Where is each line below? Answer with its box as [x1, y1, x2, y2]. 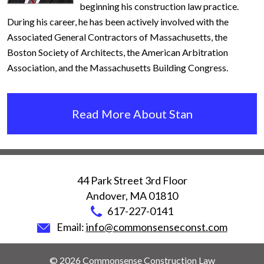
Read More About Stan [71, 107, 193, 121]
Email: [56, 220, 86, 234]
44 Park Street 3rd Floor [77, 174, 187, 187]
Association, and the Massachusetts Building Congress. [7, 62, 228, 74]
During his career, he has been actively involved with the [7, 16, 229, 28]
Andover [86, 189, 126, 203]
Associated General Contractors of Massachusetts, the [7, 31, 227, 43]
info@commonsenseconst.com [85, 220, 227, 234]
